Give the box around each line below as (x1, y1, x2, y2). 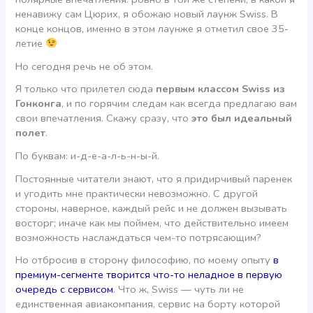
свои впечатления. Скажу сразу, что (15, 111, 192, 126)
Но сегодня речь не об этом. (15, 59, 154, 73)
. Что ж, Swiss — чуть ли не (113, 282, 245, 297)
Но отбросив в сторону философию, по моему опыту (15, 253, 274, 268)
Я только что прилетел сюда (15, 82, 156, 96)
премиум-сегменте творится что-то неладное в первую (15, 268, 283, 282)
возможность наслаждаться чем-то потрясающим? (15, 230, 262, 245)
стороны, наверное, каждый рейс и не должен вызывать (15, 201, 288, 215)
